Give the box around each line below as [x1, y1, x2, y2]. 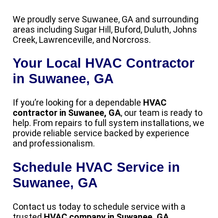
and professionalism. [13, 138, 95, 149]
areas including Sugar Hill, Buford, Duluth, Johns [13, 24, 197, 35]
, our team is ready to [121, 108, 202, 118]
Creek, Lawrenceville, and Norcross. [13, 34, 151, 45]
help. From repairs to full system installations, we [13, 118, 204, 128]
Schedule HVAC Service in [13, 160, 180, 175]
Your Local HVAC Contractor [13, 55, 195, 71]
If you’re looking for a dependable [13, 97, 143, 108]
